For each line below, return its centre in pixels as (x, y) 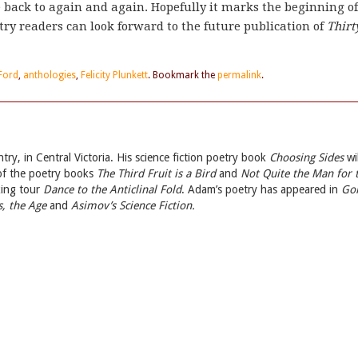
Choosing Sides (306, 158)
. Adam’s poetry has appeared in (261, 190)
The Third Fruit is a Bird (156, 174)
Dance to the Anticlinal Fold (112, 190)
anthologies (50, 76)
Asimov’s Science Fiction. (133, 206)
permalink (239, 76)
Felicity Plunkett (114, 76)
